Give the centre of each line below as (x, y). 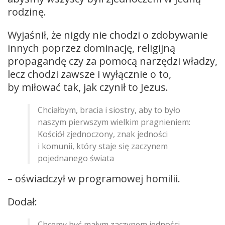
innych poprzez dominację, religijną (91, 48)
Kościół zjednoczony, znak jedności (103, 134)
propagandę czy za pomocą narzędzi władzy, (113, 61)
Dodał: (22, 201)
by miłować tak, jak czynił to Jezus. (89, 87)
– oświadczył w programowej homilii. (95, 178)
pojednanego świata (76, 158)
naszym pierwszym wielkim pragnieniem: (114, 122)
